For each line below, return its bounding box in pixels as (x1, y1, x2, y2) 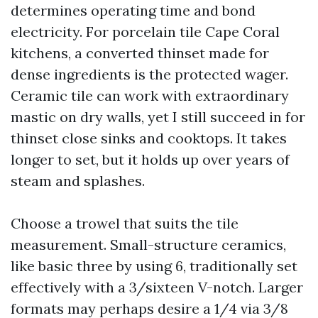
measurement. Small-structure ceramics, (11, 236, 286, 253)
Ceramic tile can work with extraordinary (11, 87, 289, 104)
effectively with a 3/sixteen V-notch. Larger (11, 278, 303, 296)
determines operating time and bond (11, 1, 256, 19)
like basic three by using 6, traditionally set (11, 257, 297, 275)
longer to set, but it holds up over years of (11, 150, 290, 168)
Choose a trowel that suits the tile (11, 214, 238, 232)
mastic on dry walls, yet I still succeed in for (11, 108, 305, 126)
